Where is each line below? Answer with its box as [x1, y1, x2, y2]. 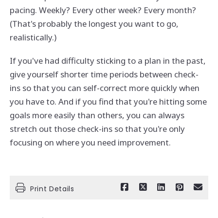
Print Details [30, 183, 74, 194]
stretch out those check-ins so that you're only [9, 123, 185, 134]
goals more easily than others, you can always [9, 109, 184, 121]
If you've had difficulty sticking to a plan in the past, [9, 54, 206, 66]
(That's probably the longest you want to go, [9, 18, 179, 29]
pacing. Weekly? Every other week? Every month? [9, 4, 196, 16]
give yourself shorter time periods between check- [9, 68, 199, 80]
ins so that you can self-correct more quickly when [9, 82, 200, 93]
